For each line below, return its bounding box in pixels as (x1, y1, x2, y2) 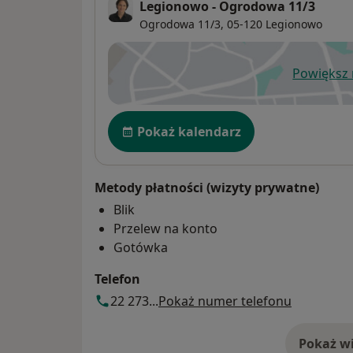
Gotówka (113, 238, 168, 256)
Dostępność (107, 109, 189, 128)
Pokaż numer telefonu (158, 292, 292, 310)
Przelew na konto (113, 219, 217, 237)
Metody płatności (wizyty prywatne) (95, 178, 319, 196)
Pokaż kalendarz (137, 122, 241, 140)
